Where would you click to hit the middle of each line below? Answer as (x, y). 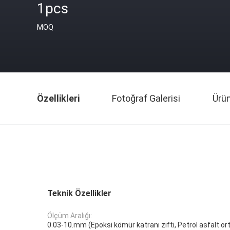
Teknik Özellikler (79, 193)
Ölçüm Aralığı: (70, 216)
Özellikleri (58, 98)
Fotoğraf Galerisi (146, 98)
